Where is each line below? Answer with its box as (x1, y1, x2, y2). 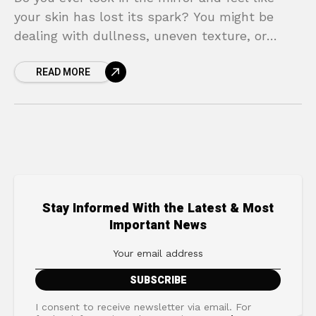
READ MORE (36, 64, 90, 80)
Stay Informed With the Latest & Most (42, 198, 274, 218)
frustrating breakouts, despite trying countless (14, 47, 302, 62)
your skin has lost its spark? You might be (14, 8, 274, 24)
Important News (109, 215, 207, 235)
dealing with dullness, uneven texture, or (14, 28, 267, 43)
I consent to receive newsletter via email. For (35, 300, 251, 312)
